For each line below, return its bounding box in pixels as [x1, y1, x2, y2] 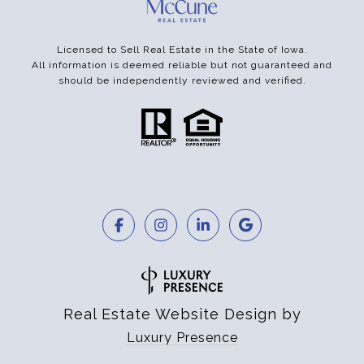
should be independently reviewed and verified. [58, 75, 306, 87]
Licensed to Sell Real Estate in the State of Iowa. [56, 44, 308, 56]
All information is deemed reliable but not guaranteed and [32, 59, 332, 71]
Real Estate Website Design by [63, 305, 301, 323]
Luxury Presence [126, 330, 238, 346]
